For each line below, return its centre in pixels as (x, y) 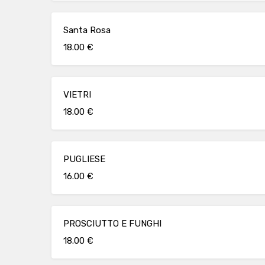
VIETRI (77, 95)
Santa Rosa (87, 30)
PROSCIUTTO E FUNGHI (112, 224)
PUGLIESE (84, 159)
